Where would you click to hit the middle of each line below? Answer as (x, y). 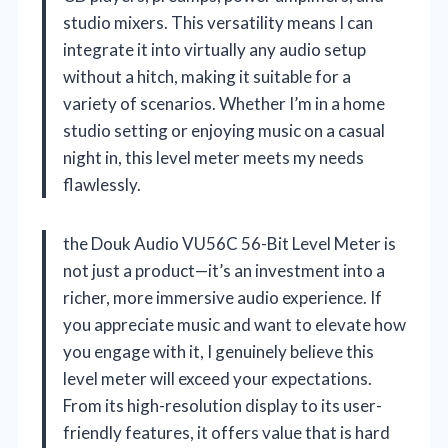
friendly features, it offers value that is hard (226, 432)
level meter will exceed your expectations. (217, 378)
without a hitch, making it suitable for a (207, 76)
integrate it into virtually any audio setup (214, 49)
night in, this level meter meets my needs (213, 157)
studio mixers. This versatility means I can (218, 22)
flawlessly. (102, 184)
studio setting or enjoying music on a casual (224, 130)
